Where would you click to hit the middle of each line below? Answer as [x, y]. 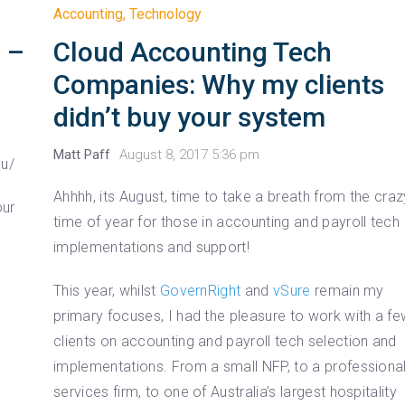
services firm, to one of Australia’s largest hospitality [226, 391]
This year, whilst [107, 290]
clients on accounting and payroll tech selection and [225, 341]
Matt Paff [82, 154]
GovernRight [202, 290]
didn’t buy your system [190, 117]
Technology [166, 14]
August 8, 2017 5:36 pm [190, 154]
